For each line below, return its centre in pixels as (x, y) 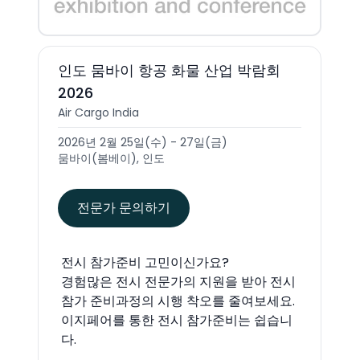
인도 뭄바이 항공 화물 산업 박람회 (169, 70)
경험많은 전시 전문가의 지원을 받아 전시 (178, 281)
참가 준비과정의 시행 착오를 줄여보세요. (178, 301)
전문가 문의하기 (123, 207)
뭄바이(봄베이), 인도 (111, 158)
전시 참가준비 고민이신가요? (145, 262)
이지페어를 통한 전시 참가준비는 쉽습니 (176, 320)
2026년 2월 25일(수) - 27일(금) (142, 142)
